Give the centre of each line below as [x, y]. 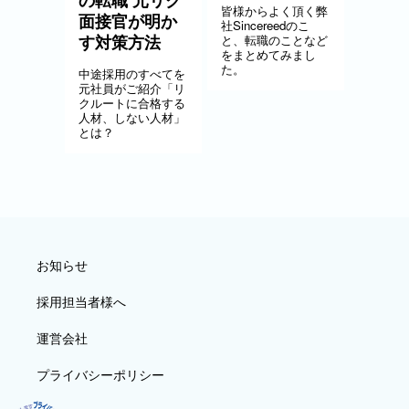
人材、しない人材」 [132, 117]
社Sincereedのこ [265, 25]
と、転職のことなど [274, 40]
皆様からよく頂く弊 [274, 10]
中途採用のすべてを [132, 73]
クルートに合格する [132, 103]
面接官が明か [128, 21]
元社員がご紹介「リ [132, 88]
